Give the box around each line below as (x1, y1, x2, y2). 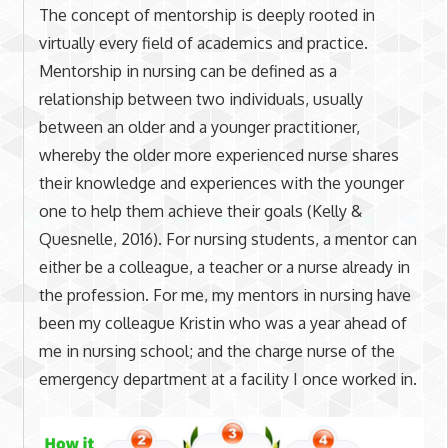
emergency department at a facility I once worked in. (38, 368, 417, 389)
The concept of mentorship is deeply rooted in (38, 4, 375, 25)
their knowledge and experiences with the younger (38, 172, 404, 193)
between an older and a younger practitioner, (38, 116, 360, 137)
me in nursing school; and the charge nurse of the (38, 340, 395, 361)
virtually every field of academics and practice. (38, 32, 368, 53)
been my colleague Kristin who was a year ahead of (38, 312, 407, 333)
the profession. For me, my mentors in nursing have (38, 284, 411, 305)
